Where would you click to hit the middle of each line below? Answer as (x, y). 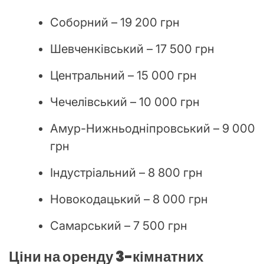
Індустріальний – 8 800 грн (126, 172)
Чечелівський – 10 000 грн (125, 102)
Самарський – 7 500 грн (119, 225)
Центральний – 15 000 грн (123, 75)
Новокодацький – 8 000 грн (129, 199)
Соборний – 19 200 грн (115, 22)
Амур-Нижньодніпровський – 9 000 (153, 128)
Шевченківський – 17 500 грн (132, 49)
